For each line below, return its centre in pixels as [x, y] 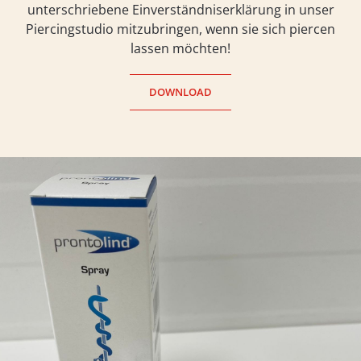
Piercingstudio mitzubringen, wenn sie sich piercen [180, 29]
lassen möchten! [180, 48]
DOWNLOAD [180, 92]
